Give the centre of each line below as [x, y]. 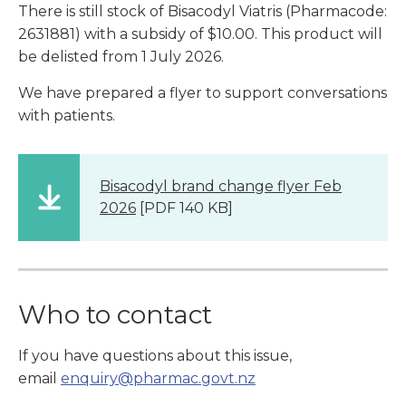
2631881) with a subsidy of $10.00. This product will [200, 34]
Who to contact [115, 314]
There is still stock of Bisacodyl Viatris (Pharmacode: [203, 11]
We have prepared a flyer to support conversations [203, 92]
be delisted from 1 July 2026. [123, 56]
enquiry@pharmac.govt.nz [158, 378]
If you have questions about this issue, [155, 355]
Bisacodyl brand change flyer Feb [221, 186]
